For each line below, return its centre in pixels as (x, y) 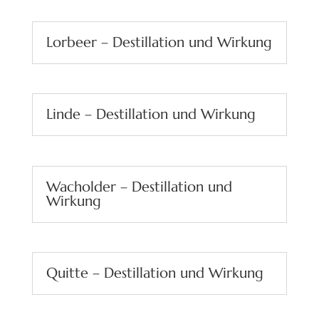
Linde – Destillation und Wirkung (151, 115)
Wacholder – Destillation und (139, 187)
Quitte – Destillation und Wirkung (155, 273)
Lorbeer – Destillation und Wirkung (159, 43)
